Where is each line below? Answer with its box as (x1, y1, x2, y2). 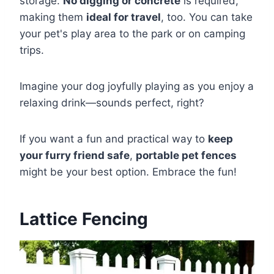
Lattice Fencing (20, 208, 148, 229)
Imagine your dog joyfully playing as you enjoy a (20, 80, 254, 92)
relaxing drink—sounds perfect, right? (20, 96, 204, 109)
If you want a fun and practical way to (20, 132, 208, 145)
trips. (20, 43, 44, 56)
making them (20, 10, 86, 23)
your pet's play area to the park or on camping (20, 27, 245, 40)
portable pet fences (136, 149, 237, 161)
